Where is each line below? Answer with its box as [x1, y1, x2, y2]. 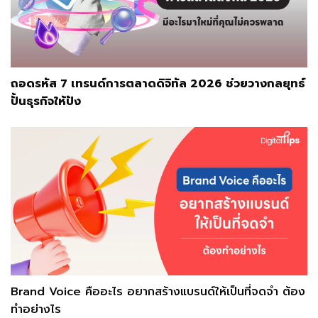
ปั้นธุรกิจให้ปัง [11, 92, 81, 110]
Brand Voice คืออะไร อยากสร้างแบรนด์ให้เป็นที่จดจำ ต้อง [11, 283, 305, 300]
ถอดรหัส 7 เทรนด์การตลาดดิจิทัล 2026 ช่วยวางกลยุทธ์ [11, 75, 305, 92]
